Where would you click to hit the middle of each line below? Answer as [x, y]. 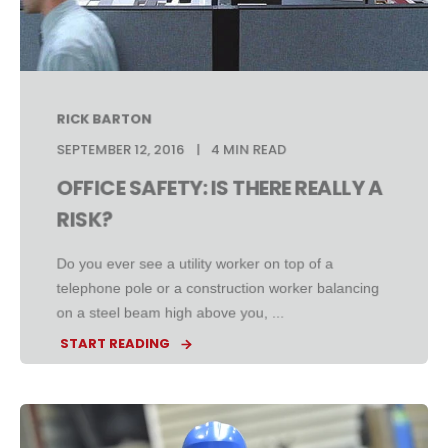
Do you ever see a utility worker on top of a [195, 263]
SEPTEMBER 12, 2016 [120, 149]
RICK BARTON [104, 119]
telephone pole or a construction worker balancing [218, 288]
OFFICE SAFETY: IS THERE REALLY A [219, 188]
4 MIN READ [248, 149]
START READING [115, 344]
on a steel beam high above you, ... [170, 312]
